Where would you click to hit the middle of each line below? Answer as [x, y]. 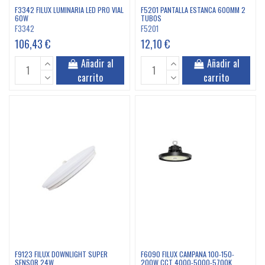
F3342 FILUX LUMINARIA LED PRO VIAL [69, 9]
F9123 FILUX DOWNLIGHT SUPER [61, 254]
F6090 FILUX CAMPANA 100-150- [188, 254]
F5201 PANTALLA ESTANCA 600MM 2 [193, 9]
